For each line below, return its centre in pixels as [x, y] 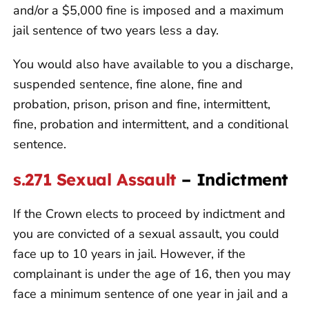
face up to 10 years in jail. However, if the [129, 253]
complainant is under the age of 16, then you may [152, 273]
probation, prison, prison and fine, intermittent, [142, 104]
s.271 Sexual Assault [95, 179]
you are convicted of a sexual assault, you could [146, 233]
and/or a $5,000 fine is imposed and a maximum [148, 10]
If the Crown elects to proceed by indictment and [149, 213]
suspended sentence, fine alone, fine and [128, 84]
